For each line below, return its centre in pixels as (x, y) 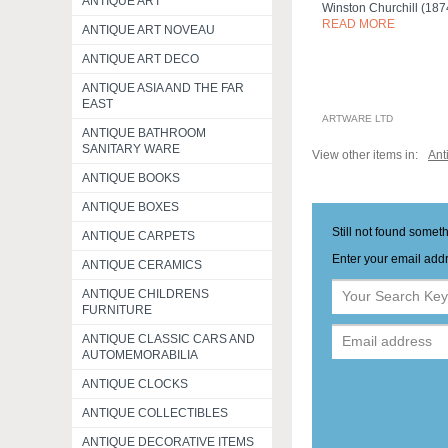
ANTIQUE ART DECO (140, 59)
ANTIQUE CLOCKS (135, 384)
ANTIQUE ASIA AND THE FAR (163, 88)
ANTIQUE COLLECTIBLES (155, 413)
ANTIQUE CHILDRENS (145, 294)
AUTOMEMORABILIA (140, 355)
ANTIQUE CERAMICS (142, 265)
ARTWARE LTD (357, 118)
